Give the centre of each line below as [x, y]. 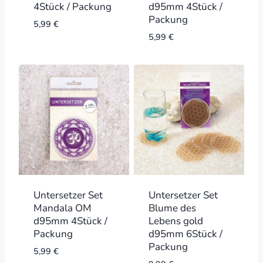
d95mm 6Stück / [185, 234]
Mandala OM [62, 208]
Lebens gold [176, 221]
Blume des [172, 208]
